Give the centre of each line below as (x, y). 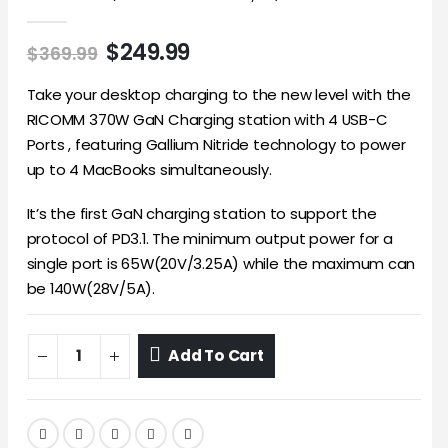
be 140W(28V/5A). (90, 288)
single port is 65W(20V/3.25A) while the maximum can (221, 263)
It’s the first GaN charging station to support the (201, 213)
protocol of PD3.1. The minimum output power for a (209, 238)
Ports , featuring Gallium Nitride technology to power (216, 145)
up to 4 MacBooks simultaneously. (149, 170)
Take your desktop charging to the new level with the (218, 95)
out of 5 (60, 12)
